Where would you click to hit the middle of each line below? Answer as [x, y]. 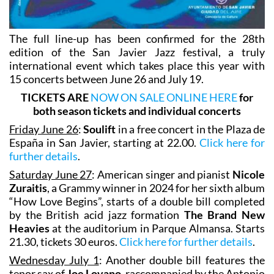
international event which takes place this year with [137, 65]
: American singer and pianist [162, 174]
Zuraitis [28, 187]
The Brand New [224, 214]
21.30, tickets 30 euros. [64, 241]
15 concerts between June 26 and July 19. [106, 79]
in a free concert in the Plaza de [191, 129]
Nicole [249, 174]
